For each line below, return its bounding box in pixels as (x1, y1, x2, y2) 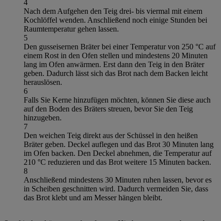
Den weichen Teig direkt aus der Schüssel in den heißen (24, 131, 198, 140)
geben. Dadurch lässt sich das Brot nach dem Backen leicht (24, 69, 208, 77)
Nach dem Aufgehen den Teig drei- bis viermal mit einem (24, 6, 202, 15)
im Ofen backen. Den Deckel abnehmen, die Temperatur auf (24, 148, 212, 157)
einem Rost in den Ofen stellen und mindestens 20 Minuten (24, 51, 208, 60)
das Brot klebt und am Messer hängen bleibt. (24, 193, 162, 202)
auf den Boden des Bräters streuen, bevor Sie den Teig (24, 104, 193, 113)
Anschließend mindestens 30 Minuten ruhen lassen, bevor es (24, 175, 212, 184)
